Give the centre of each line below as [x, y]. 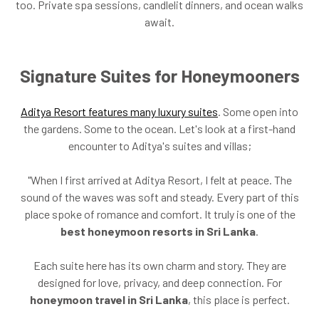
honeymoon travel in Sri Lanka [109, 299]
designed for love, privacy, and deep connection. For [159, 282]
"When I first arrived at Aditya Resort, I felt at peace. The [159, 179]
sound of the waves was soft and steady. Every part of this [159, 197]
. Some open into [258, 111]
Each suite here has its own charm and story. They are [159, 265]
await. [159, 21]
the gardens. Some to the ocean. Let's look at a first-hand [159, 128]
